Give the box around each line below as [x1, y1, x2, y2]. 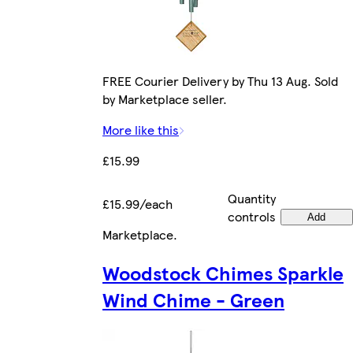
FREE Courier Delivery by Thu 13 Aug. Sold [102, 72, 338, 91]
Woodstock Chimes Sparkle [102, 259, 344, 287]
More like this [102, 121, 179, 139]
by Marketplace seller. [102, 90, 227, 109]
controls [228, 207, 276, 226]
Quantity [228, 189, 276, 208]
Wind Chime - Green [102, 286, 284, 314]
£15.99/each [102, 195, 173, 214]
